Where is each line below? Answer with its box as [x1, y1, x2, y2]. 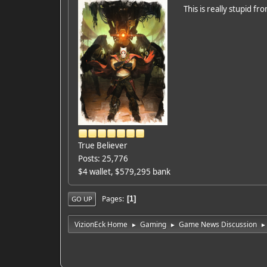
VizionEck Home [74, 219, 128, 230]
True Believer [77, 140, 128, 151]
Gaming [139, 219, 166, 230]
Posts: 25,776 [77, 153, 128, 164]
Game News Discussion [178, 219, 257, 230]
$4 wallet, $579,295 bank [77, 166, 170, 178]
